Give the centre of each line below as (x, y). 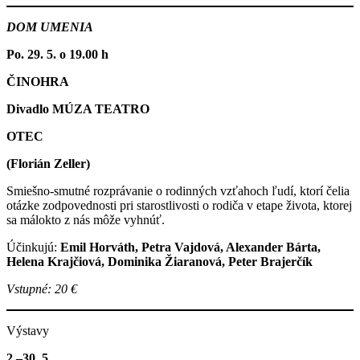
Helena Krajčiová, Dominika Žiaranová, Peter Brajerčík (160, 261)
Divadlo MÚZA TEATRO (78, 108)
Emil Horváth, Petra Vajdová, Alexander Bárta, (190, 247)
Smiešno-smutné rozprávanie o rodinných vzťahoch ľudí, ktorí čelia (178, 190)
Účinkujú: (33, 247)
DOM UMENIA (50, 27)
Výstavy (28, 330)
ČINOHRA (38, 81)
